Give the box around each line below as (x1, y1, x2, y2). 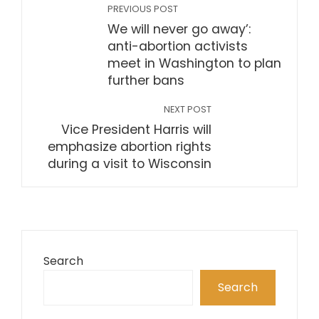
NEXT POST (164, 103, 211, 115)
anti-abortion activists (108, 38, 248, 55)
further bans (108, 72, 184, 89)
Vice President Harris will (61, 121, 211, 138)
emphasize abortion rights (48, 138, 211, 155)
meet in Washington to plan (108, 55, 281, 72)
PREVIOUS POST (108, 3, 178, 15)
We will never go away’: (108, 21, 251, 38)
